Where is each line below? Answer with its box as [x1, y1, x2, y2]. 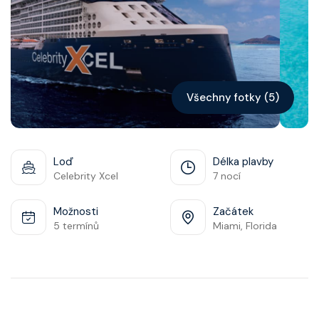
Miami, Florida [213, 219, 277, 232]
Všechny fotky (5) [187, 90, 279, 105]
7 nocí [213, 169, 241, 182]
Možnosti [53, 204, 98, 219]
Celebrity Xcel [53, 169, 118, 182]
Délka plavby [213, 154, 273, 169]
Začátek [213, 204, 253, 219]
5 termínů [53, 219, 99, 232]
